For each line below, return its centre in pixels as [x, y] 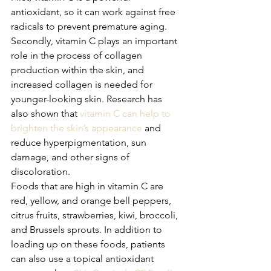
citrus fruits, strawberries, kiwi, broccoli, [96, 215]
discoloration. [41, 171]
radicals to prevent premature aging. [90, 26]
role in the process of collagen [78, 55]
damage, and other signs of [71, 157]
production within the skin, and [79, 70]
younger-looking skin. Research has [88, 99]
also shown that [45, 113]
